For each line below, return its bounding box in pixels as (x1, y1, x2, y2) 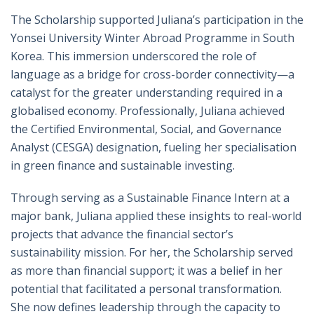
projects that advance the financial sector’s (11, 226, 233, 243)
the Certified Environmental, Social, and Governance (11, 121, 282, 137)
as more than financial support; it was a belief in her (11, 263, 282, 279)
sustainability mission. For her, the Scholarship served (11, 245, 293, 261)
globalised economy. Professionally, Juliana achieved (11, 103, 285, 119)
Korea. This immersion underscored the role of (11, 48, 257, 64)
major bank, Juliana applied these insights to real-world (11, 208, 301, 224)
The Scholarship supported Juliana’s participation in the (11, 12, 303, 28)
